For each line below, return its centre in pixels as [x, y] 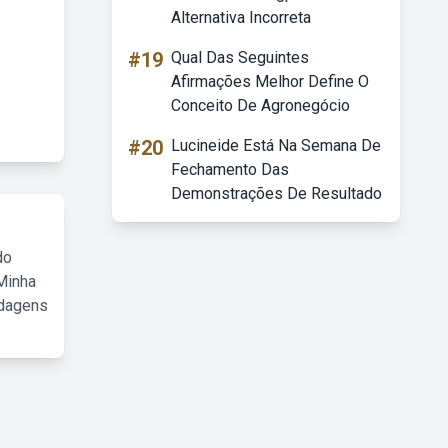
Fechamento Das [230, 169]
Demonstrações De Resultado [276, 193]
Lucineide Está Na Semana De [276, 145]
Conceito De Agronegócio [260, 105]
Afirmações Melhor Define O [270, 81]
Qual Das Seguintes [240, 57]
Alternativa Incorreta [241, 17]
